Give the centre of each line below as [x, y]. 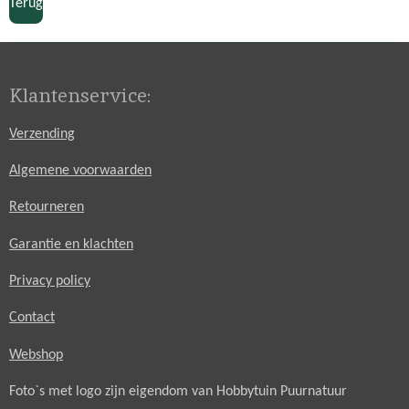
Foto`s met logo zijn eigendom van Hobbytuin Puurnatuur [178, 392]
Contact [32, 318]
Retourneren [47, 208]
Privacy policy [50, 282]
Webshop [36, 355]
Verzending [42, 134]
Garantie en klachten [71, 244]
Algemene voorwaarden [80, 171]
